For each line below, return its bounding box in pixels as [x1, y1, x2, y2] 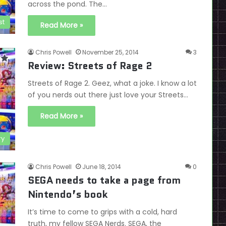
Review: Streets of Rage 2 [28, 59, 152, 73]
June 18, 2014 [82, 162, 121, 172]
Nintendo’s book [28, 187, 108, 202]
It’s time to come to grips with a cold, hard [28, 207, 177, 217]
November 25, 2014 [82, 48, 139, 56]
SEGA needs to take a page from [28, 173, 181, 188]
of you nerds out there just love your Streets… [28, 90, 188, 100]
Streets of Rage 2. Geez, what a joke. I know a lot [28, 78, 197, 88]
